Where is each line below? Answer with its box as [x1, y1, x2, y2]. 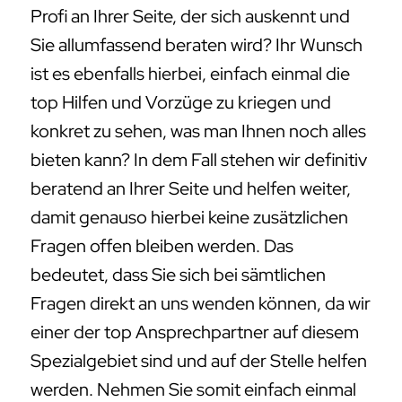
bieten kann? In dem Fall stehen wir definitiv [31, 148, 367, 172]
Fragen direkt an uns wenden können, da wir [31, 292, 371, 316]
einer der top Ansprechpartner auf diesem [31, 320, 359, 345]
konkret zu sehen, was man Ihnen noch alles [31, 119, 366, 144]
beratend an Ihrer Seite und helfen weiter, [31, 177, 351, 201]
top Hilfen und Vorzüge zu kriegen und [31, 91, 331, 115]
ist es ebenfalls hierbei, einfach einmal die [31, 62, 350, 86]
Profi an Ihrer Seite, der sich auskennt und [31, 4, 350, 29]
